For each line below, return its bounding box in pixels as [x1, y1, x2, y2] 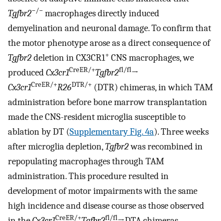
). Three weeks [154, 126, 209, 138]
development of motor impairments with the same [8, 185, 197, 197]
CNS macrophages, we [109, 52, 194, 64]
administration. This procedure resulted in [8, 171, 169, 182]
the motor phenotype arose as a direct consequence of [8, 37, 210, 49]
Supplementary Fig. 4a [70, 126, 154, 138]
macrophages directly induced [43, 8, 159, 19]
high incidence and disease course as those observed [8, 200, 204, 212]
